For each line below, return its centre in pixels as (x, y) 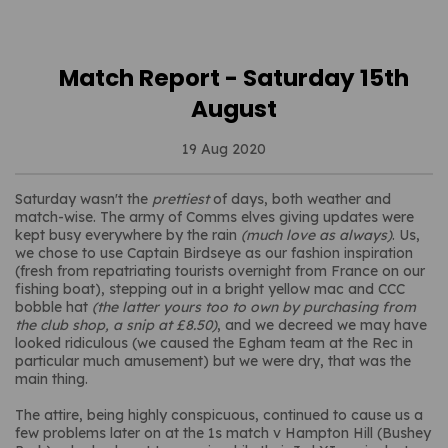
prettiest (180, 199)
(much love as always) (316, 235)
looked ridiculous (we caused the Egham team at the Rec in (214, 343)
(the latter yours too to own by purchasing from (254, 307)
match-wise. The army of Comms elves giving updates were (214, 217)
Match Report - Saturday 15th (234, 78)
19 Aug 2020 (224, 149)
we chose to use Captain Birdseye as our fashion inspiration (214, 253)
